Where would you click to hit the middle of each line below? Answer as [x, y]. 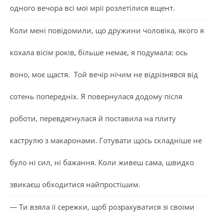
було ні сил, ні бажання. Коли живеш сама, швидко [102, 162]
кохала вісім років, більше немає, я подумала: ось [99, 52]
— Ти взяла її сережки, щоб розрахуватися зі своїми [102, 207]
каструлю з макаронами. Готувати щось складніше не [106, 140]
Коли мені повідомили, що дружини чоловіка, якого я [107, 30]
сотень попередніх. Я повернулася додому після [96, 96]
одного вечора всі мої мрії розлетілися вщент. [92, 8]
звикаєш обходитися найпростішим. [75, 184]
